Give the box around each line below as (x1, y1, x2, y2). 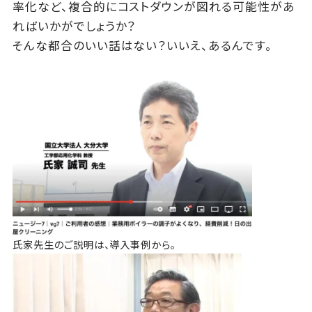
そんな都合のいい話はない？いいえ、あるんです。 (12, 38, 272, 55)
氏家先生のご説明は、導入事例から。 (12, 237, 177, 252)
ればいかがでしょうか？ (12, 18, 136, 36)
